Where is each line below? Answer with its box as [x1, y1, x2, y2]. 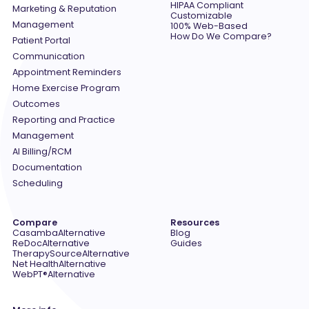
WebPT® [12, 268, 48, 280]
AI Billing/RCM [12, 146, 72, 158]
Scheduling [12, 177, 63, 190]
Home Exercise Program [12, 82, 120, 94]
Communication [12, 50, 85, 63]
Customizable [170, 10, 232, 22]
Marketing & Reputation [12, 3, 117, 15]
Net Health [12, 257, 59, 270]
